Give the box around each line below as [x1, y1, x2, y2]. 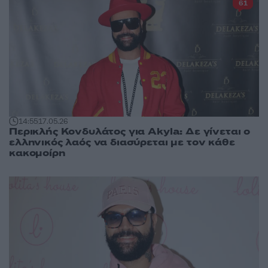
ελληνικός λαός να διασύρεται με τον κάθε [9, 136, 235, 150]
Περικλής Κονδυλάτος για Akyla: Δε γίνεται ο [9, 125, 251, 139]
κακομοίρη [9, 147, 66, 160]
